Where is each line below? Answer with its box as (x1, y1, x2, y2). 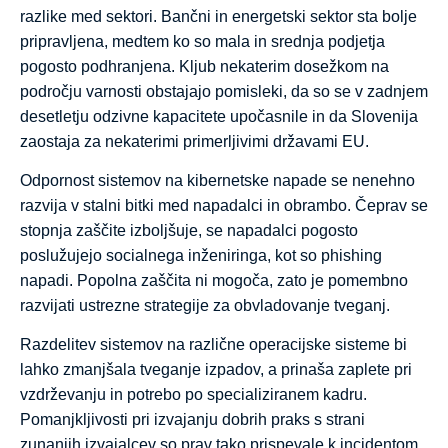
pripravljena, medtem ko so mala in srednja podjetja (20, 32, 385, 50)
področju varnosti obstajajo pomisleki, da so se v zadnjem (20, 82, 428, 100)
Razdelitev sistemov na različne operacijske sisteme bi (20, 336, 407, 354)
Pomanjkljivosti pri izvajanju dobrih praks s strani (20, 411, 365, 429)
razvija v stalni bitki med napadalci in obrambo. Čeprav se (20, 196, 428, 214)
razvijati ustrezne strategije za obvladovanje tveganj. (20, 296, 390, 314)
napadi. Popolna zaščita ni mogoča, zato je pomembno (20, 271, 408, 289)
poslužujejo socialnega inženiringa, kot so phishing (20, 246, 382, 264)
